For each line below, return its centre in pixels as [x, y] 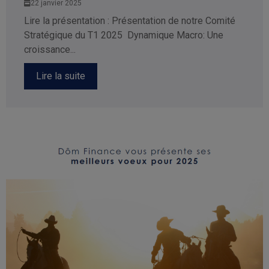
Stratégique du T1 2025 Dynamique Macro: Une [124, 35]
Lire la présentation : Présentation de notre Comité [130, 20]
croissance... [50, 49]
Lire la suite [61, 76]
